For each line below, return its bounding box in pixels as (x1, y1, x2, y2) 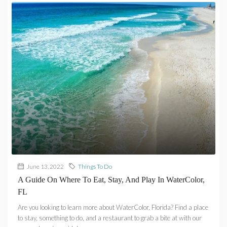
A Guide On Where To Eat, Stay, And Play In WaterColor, (18, 175, 205, 184)
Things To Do (78, 163, 112, 171)
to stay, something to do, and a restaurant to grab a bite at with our (18, 214, 202, 222)
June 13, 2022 (26, 163, 64, 171)
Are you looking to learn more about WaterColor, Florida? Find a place (18, 203, 208, 212)
